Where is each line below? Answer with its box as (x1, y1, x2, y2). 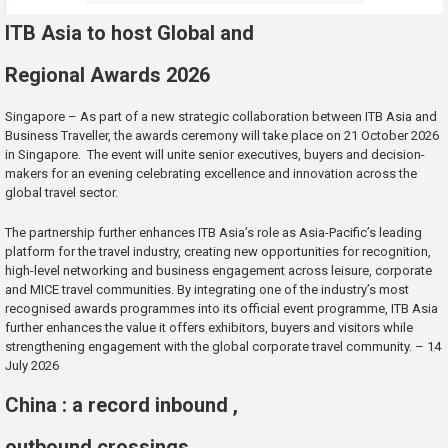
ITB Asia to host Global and (5, 20, 254, 45)
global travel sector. (5, 185, 118, 201)
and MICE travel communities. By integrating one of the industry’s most (5, 282, 409, 298)
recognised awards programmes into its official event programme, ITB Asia (5, 301, 438, 317)
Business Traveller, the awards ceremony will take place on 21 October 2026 (5, 128, 439, 144)
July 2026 (5, 358, 59, 374)
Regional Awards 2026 (5, 62, 210, 87)
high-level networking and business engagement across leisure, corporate (5, 263, 432, 279)
